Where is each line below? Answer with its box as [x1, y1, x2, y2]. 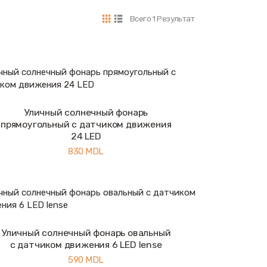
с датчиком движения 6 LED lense [10, 239, 162, 251]
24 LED [70, 131, 101, 142]
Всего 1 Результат [129, 14, 194, 24]
